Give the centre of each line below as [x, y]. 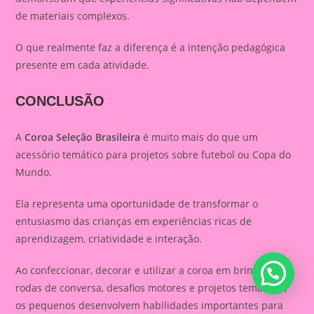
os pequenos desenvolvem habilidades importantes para [150, 305]
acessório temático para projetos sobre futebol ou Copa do [153, 155]
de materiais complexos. [73, 16]
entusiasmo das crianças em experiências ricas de [134, 221]
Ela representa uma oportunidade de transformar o [137, 204]
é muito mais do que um [199, 137]
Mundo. [34, 172]
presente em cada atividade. [83, 65]
